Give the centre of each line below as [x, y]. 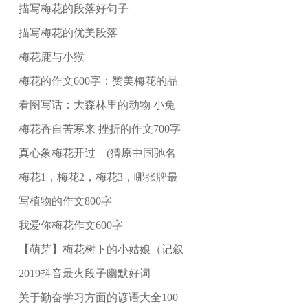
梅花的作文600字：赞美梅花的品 [98, 81]
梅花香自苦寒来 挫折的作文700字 [99, 129]
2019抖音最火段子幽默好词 [84, 274]
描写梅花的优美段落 [68, 33]
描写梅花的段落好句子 [73, 9]
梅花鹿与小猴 [51, 57]
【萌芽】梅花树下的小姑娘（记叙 [101, 250]
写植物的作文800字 [65, 201]
